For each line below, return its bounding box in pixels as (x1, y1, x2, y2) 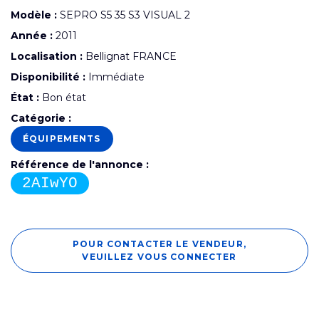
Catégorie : (11, 111, 71, 125)
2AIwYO (22, 174, 78, 192)
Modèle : (11, 8, 57, 21)
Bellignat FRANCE (83, 49, 177, 63)
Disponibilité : (11, 70, 85, 83)
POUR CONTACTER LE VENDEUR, (73, 238, 246, 249)
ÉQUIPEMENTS (23, 132, 101, 144)
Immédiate (85, 70, 145, 83)
